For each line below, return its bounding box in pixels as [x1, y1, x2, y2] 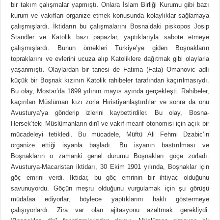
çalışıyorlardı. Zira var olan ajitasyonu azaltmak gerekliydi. [11, 206, 209, 214]
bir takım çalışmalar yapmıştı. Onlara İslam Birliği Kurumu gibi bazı [11, 1, 209, 9]
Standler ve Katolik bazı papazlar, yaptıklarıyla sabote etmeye [11, 33, 209, 41]
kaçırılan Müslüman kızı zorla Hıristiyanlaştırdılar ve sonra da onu [11, 98, 209, 106]
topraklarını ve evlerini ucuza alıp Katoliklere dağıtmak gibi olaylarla [11, 55, 209, 63]
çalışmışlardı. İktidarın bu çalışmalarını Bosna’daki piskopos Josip [11, 23, 209, 30]
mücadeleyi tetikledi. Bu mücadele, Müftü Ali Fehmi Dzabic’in [11, 131, 209, 138]
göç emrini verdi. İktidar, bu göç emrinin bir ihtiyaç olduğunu [11, 174, 209, 182]
